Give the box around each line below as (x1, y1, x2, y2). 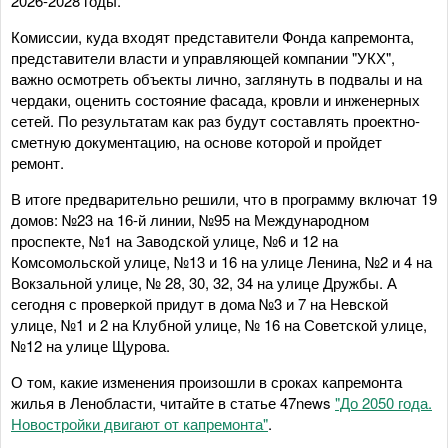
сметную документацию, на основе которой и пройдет (11, 130, 382, 152)
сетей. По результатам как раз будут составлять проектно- (11, 109, 420, 131)
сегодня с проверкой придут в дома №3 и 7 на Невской (11, 292, 388, 314)
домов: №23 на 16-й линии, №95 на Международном (11, 208, 369, 230)
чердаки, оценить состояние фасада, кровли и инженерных (11, 88, 420, 110)
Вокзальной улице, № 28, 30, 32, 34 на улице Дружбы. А (11, 271, 397, 293)
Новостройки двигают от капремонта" (11, 412, 268, 434)
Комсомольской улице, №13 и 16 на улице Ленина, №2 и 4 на (11, 250, 432, 272)
